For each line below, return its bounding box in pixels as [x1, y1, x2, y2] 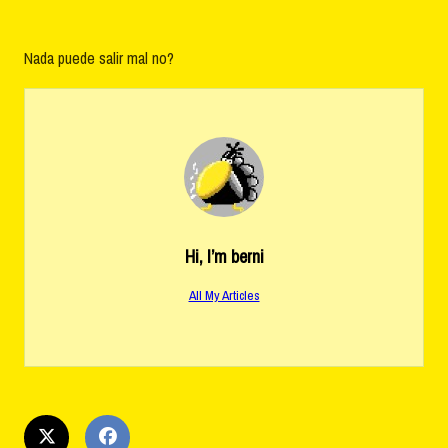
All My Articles [188, 285, 260, 304]
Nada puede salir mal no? [24, 46, 174, 69]
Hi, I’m [184, 243, 231, 269]
